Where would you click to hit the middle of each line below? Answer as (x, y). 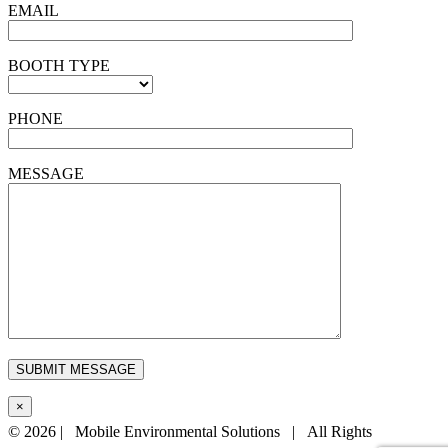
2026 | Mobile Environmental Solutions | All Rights (198, 431)
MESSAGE (46, 173)
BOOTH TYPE (59, 65)
